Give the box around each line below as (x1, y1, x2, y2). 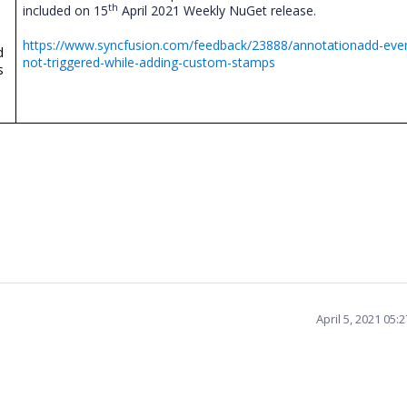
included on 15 (23, 2, 109, 19)
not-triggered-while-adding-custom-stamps (23, 54, 276, 71)
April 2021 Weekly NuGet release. (118, 2, 317, 19)
